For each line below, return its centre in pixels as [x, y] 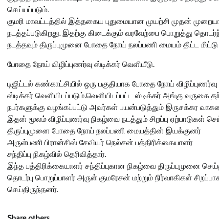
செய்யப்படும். [28, 9]
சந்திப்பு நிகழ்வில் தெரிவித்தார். [57, 154]
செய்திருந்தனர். [33, 189]
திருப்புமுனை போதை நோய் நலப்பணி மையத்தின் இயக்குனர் [104, 131]
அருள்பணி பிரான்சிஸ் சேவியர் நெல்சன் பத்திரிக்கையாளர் [100, 142]
